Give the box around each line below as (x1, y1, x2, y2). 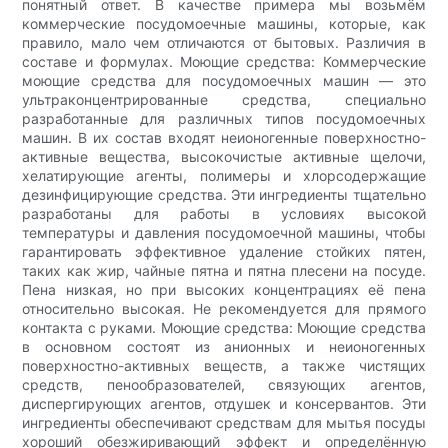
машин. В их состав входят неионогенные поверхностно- (22, 129, 426, 147)
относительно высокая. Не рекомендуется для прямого (22, 300, 426, 318)
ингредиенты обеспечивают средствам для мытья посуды (22, 414, 426, 432)
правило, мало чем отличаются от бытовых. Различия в (22, 34, 426, 52)
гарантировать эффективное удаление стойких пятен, (22, 243, 426, 261)
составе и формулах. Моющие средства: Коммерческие (22, 53, 426, 71)
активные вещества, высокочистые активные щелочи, (22, 148, 426, 166)
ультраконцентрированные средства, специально (22, 91, 426, 109)
